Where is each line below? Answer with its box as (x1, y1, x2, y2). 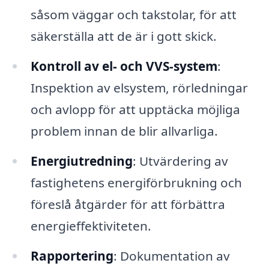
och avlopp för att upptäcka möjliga (30, 101, 240, 118)
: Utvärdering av (132, 152, 228, 169)
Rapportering (30, 247, 113, 264)
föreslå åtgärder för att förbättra (30, 195, 225, 213)
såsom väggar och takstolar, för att (30, 6, 237, 23)
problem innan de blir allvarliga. (30, 122, 218, 140)
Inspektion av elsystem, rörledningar (30, 79, 248, 97)
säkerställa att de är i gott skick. (30, 28, 217, 45)
